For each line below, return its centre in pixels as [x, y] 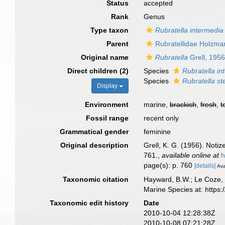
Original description [95, 145]
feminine [157, 132]
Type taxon [110, 30]
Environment [107, 104]
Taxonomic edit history [89, 203]
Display [108, 86]
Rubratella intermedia [190, 30]
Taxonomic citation [96, 179]
